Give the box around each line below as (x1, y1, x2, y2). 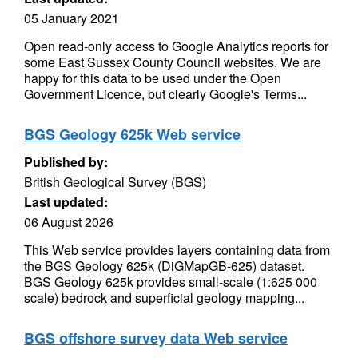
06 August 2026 (24, 213, 113, 231)
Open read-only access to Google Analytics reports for (24, 37, 328, 55)
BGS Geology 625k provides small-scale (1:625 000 (24, 272, 317, 291)
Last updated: (24, 193, 108, 211)
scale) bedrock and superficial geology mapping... (24, 288, 304, 307)
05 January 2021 (24, 9, 119, 27)
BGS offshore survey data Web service (24, 328, 288, 348)
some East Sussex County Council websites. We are (24, 53, 321, 71)
